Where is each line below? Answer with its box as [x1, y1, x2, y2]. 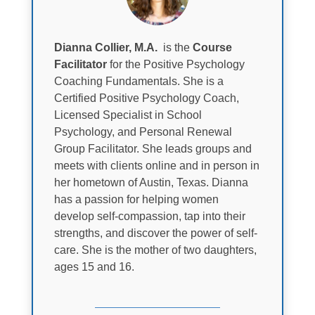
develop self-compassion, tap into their [53, 210, 245, 223]
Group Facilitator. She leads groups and [53, 143, 252, 155]
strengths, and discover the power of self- [53, 227, 257, 240]
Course [192, 41, 232, 54]
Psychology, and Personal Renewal [53, 126, 232, 139]
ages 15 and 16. [53, 261, 134, 274]
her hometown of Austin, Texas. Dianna [53, 176, 248, 189]
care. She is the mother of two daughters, [53, 244, 257, 257]
